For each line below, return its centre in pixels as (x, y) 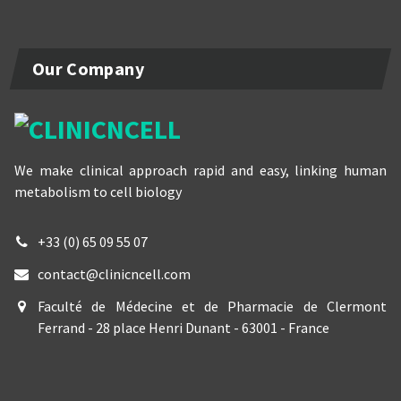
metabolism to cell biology (98, 191)
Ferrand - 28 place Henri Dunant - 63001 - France (183, 327)
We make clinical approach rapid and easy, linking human (200, 170)
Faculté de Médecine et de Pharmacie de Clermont (212, 306)
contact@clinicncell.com (114, 273)
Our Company (88, 69)
